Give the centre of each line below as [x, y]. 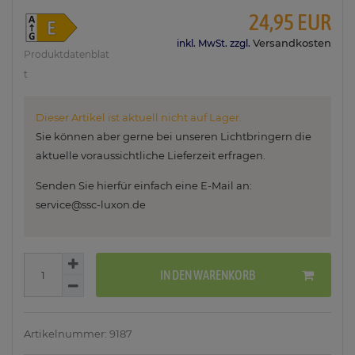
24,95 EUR [290, 23]
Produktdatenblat [67, 55]
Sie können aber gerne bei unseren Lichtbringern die [174, 137]
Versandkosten [292, 43]
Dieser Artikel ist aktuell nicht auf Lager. [139, 118]
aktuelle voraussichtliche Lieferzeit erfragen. [151, 156]
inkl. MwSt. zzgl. [214, 44]
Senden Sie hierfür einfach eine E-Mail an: [144, 186]
